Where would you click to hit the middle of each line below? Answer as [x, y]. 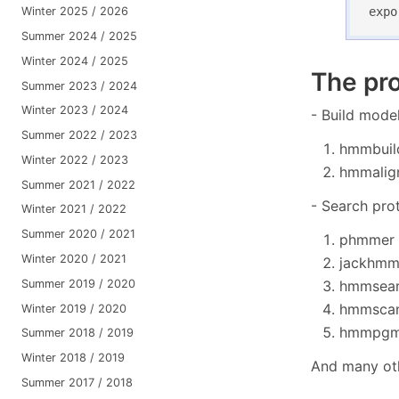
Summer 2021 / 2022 [78, 184]
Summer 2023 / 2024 [79, 85]
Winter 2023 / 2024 [74, 110]
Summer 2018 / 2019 [77, 333]
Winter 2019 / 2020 [73, 308]
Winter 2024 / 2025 [74, 61]
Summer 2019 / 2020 [78, 283]
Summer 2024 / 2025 [79, 37]
